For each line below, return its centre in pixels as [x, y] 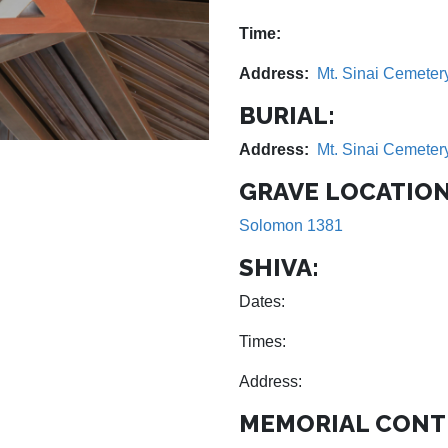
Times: [262, 341]
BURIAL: [287, 115]
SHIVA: [279, 267]
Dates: [262, 301]
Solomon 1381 [291, 225]
